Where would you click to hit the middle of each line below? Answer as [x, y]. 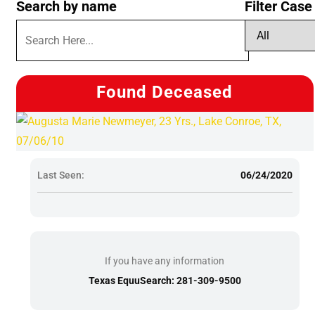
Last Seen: [61, 175]
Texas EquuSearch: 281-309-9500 [165, 280]
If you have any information [165, 261]
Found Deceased [165, 92]
